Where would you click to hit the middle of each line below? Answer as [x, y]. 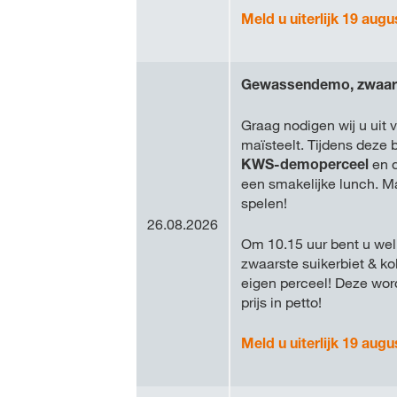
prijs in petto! [281, 302]
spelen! [264, 203]
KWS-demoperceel [305, 164]
